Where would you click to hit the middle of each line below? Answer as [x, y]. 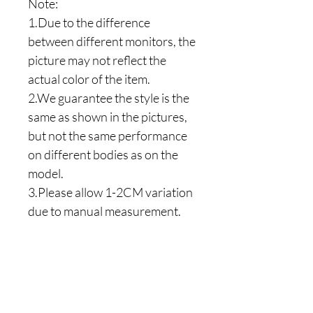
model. [47, 173]
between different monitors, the [112, 41]
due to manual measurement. [104, 211]
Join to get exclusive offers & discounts [111, 293]
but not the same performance [108, 135]
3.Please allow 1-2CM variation [110, 192]
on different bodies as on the [103, 154]
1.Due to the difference [89, 22]
